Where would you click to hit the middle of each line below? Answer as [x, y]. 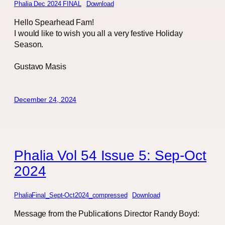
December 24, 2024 [45, 100]
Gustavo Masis [40, 66]
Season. [29, 44]
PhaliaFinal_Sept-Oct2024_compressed [71, 195]
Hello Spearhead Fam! [54, 22]
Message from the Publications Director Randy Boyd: [107, 214]
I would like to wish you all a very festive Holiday [98, 33]
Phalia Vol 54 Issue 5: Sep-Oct [110, 155]
